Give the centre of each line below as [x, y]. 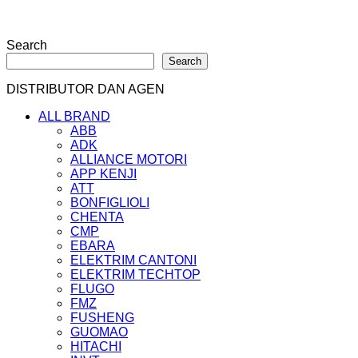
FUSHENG [102, 318]
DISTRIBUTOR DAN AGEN [86, 89]
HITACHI [96, 347]
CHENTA [97, 217]
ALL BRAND [74, 117]
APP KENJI [103, 174]
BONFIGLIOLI [110, 203]
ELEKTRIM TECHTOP [135, 275]
